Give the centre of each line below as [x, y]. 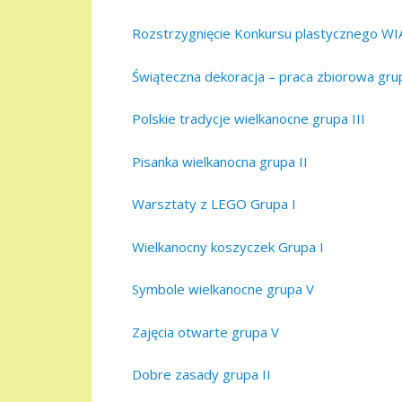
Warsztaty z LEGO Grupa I [214, 204]
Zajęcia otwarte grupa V [205, 332]
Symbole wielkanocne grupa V [223, 289]
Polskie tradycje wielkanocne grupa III [249, 119]
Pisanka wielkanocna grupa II [220, 161]
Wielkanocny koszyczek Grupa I [228, 246]
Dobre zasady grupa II [201, 375]
